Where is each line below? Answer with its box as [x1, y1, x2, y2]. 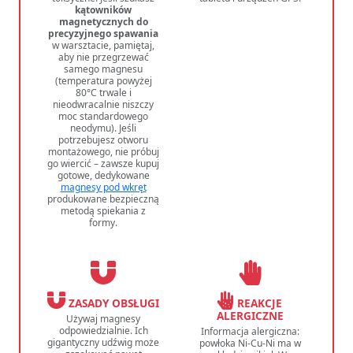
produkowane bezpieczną [47, 192, 159, 206]
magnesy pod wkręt [60, 180, 147, 195]
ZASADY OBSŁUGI [65, 295, 159, 311]
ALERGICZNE [216, 308, 284, 324]
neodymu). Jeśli [70, 121, 136, 136]
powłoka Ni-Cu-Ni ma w [199, 336, 301, 351]
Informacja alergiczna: [200, 325, 299, 339]
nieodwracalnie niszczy [53, 98, 154, 112]
